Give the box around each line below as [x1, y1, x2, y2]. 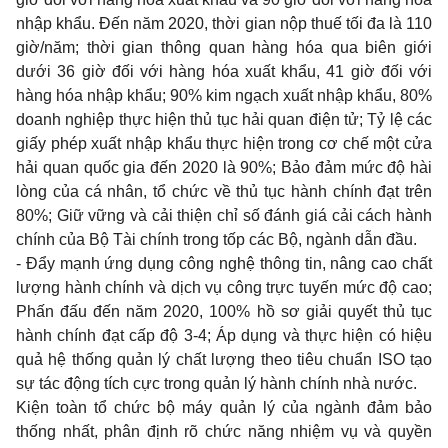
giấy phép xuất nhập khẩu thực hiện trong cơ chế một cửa [16, 135, 432, 152]
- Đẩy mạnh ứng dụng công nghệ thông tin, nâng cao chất [16, 255, 432, 272]
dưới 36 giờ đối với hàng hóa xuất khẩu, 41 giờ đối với [16, 63, 432, 80]
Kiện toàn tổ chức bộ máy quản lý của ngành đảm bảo [16, 399, 432, 416]
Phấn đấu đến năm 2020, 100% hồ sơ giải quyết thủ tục [16, 303, 432, 320]
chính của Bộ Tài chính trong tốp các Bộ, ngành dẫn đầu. [16, 231, 417, 248]
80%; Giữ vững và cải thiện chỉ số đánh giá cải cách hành [16, 207, 432, 224]
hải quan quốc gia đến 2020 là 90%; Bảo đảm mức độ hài [16, 159, 432, 176]
